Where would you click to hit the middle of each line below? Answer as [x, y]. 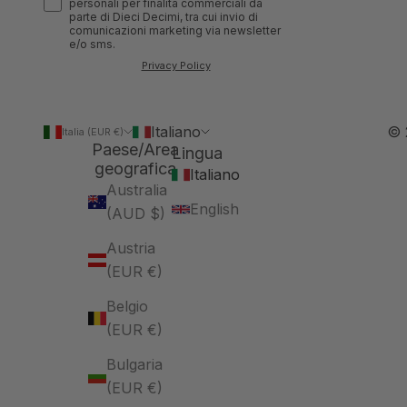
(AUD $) [136, 214]
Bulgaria [134, 365]
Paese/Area [135, 150]
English [214, 209]
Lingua [197, 154]
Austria [131, 248]
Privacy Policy [176, 66]
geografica [135, 169]
